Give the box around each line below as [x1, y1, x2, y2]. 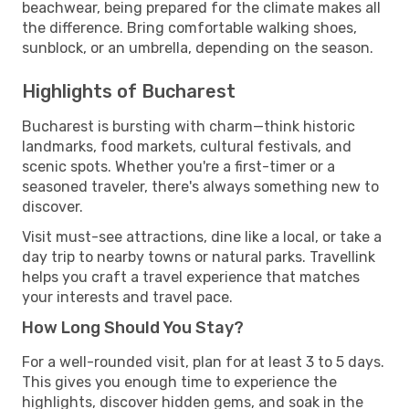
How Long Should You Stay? [22, 317, 244, 338]
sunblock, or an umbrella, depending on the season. [22, 38, 373, 57]
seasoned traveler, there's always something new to [22, 177, 379, 195]
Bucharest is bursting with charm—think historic [22, 117, 355, 135]
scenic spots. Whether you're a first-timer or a [22, 157, 335, 175]
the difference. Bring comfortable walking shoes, [22, 18, 357, 37]
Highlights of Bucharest [22, 79, 236, 102]
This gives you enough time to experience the [22, 372, 337, 391]
